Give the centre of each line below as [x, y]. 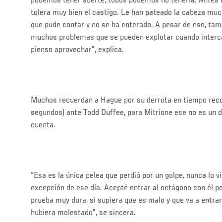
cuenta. [43, 125]
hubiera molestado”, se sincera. [83, 213]
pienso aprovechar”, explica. [77, 50]
